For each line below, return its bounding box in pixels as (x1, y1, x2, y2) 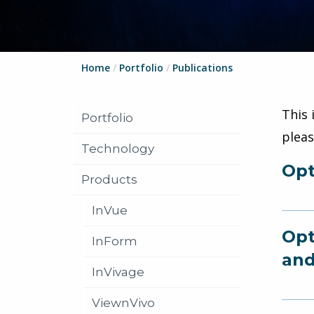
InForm (92, 234, 137, 248)
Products (81, 172, 137, 186)
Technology (81, 142, 154, 156)
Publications (172, 61, 233, 74)
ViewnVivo (92, 296, 155, 310)
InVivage (92, 265, 144, 279)
